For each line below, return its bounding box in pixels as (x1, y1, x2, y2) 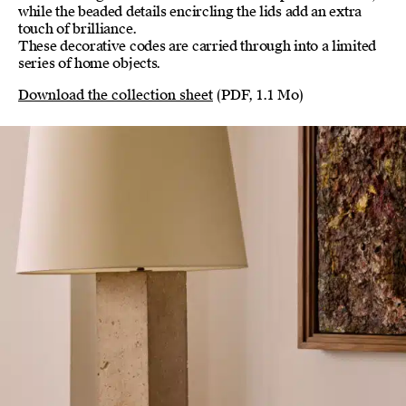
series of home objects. (18, 54, 161, 72)
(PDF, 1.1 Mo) (213, 86, 304, 104)
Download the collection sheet (18, 86, 213, 104)
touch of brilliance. (18, 20, 137, 38)
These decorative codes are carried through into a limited (18, 37, 376, 55)
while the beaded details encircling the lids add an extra (18, 3, 362, 21)
